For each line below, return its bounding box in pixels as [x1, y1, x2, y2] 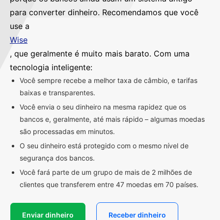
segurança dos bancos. [20, 153, 95, 162]
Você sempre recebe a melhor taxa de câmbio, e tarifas [20, 76, 197, 84]
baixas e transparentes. [20, 88, 95, 97]
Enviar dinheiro [22, 210, 74, 219]
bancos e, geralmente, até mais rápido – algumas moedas [20, 114, 205, 123]
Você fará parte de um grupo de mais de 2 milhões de [20, 167, 192, 176]
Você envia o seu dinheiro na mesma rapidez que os [20, 102, 186, 111]
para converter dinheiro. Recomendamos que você [10, 7, 198, 17]
